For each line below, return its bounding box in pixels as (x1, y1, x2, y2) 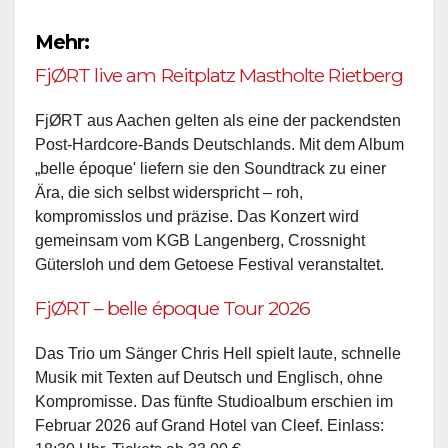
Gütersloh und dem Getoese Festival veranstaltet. (35, 255, 384, 273)
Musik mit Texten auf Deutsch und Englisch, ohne (35, 368, 383, 386)
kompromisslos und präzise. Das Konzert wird (35, 207, 359, 225)
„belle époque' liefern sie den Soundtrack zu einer (35, 159, 386, 177)
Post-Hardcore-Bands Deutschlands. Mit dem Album (35, 135, 404, 153)
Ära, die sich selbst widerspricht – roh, (35, 183, 303, 201)
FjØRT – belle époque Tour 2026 (35, 295, 311, 320)
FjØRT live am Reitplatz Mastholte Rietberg (35, 62, 403, 87)
